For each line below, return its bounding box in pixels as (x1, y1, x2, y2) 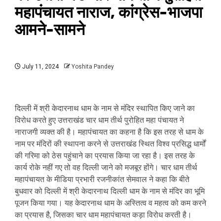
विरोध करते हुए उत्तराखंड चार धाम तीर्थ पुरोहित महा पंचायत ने (15, 115, 184, 125)
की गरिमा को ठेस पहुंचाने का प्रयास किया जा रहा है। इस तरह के (15, 151, 195, 160)
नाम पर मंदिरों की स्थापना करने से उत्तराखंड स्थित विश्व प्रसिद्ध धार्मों (15, 139, 206, 148)
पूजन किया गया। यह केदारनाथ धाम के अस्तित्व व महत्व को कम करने (15, 198, 206, 208)
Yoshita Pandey (72, 63, 114, 70)
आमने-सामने (15, 20, 85, 39)
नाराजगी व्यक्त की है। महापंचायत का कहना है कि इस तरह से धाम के (15, 127, 204, 137)
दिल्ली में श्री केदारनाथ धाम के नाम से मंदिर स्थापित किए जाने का (15, 104, 195, 113)
